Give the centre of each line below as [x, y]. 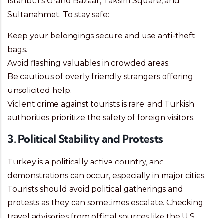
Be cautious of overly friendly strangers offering [100, 77]
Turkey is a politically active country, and [86, 162]
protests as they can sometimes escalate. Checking [105, 203]
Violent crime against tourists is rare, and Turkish [101, 104]
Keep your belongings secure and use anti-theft [101, 36]
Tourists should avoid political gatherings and [95, 189]
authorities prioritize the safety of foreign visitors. [101, 118]
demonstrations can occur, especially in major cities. [107, 176]
